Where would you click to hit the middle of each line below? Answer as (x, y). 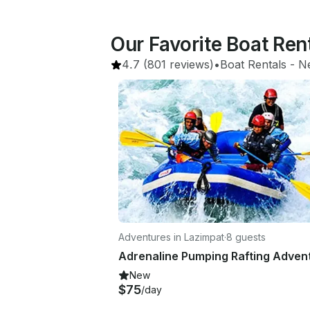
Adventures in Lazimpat (171, 237)
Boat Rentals (253, 64)
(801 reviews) (177, 64)
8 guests (246, 237)
